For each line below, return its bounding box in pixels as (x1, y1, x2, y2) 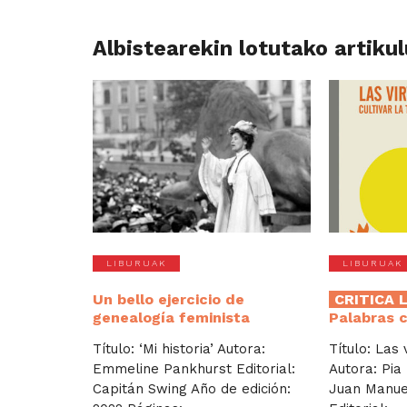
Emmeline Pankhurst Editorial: (93, 361, 295, 378)
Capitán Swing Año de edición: (93, 381, 291, 398)
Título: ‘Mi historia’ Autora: (93, 341, 265, 358)
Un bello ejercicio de (93, 291, 244, 309)
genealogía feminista (93, 309, 250, 327)
